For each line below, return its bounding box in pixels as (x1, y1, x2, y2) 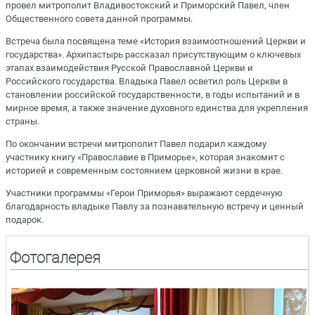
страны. (6, 115, 39, 127)
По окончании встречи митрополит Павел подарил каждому (6, 139, 266, 150)
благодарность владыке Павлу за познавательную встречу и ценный (6, 201, 304, 212)
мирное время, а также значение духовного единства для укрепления (6, 102, 308, 113)
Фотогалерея (10, 248, 101, 266)
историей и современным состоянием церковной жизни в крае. (6, 165, 283, 176)
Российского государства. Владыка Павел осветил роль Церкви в (6, 75, 288, 86)
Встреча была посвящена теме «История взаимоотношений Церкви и (6, 35, 306, 46)
